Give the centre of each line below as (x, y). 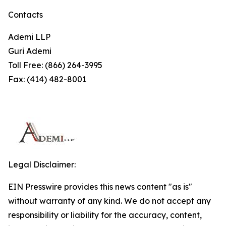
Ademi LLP (45, 37)
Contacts (25, 15)
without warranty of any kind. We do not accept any (109, 201)
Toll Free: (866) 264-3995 (55, 65)
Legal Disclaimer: (42, 164)
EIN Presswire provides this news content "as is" (100, 187)
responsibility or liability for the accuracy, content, (105, 215)
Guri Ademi (30, 51)
